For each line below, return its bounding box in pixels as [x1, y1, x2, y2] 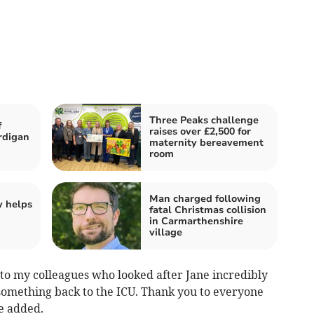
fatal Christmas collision [149, 203, 266, 217]
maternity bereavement [149, 135, 264, 149]
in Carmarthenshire [149, 214, 243, 228]
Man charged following [149, 191, 261, 205]
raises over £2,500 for [149, 124, 251, 138]
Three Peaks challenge [149, 113, 259, 127]
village [149, 225, 182, 239]
